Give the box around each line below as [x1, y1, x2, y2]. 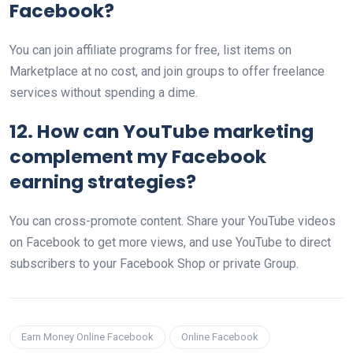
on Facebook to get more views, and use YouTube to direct [9, 235, 331, 250]
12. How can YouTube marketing [9, 118, 314, 144]
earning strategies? [9, 169, 196, 195]
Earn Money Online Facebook [21, 331, 154, 343]
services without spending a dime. [9, 85, 198, 100]
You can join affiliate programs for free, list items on [9, 43, 292, 58]
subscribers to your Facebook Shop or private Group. [9, 256, 299, 271]
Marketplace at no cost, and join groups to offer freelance [9, 64, 325, 79]
